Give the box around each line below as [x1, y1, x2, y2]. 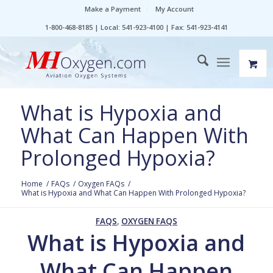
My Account [155, 4, 194, 13]
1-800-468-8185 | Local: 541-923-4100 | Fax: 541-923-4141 [44, 23, 228, 32]
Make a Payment [85, 4, 141, 13]
